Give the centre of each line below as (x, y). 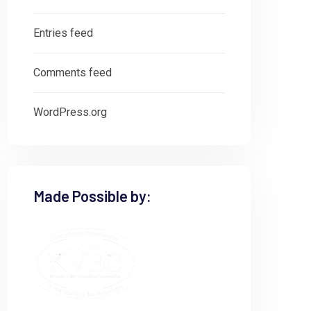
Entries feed (63, 33)
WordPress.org (70, 112)
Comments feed (73, 73)
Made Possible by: (92, 196)
